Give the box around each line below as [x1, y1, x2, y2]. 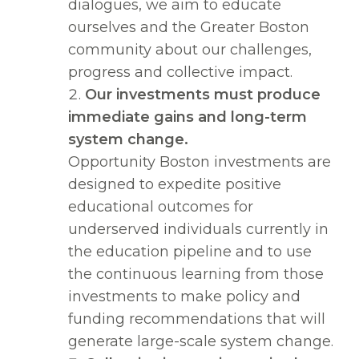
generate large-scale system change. [68, 333, 333, 351]
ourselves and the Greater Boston [68, 18, 309, 37]
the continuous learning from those [68, 265, 324, 284]
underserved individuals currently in [68, 220, 329, 239]
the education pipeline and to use [68, 243, 312, 261]
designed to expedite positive [68, 175, 281, 194]
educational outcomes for [68, 198, 253, 216]
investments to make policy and [68, 288, 301, 306]
